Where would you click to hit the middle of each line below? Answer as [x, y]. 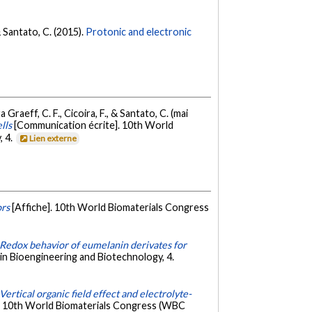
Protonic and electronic [139, 31]
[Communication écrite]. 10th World [94, 125]
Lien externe [53, 139]
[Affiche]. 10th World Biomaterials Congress [111, 208]
